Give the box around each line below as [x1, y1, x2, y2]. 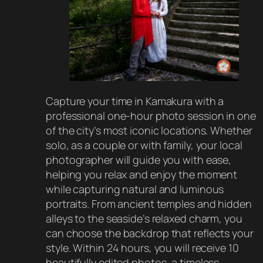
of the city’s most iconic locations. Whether [46, 123, 252, 137]
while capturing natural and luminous [46, 181, 224, 196]
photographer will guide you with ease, [46, 152, 232, 167]
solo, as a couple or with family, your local [46, 137, 242, 152]
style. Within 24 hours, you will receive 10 [46, 240, 239, 255]
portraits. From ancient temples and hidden [46, 196, 252, 211]
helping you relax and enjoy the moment [46, 167, 238, 181]
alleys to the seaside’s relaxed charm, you [46, 211, 242, 225]
